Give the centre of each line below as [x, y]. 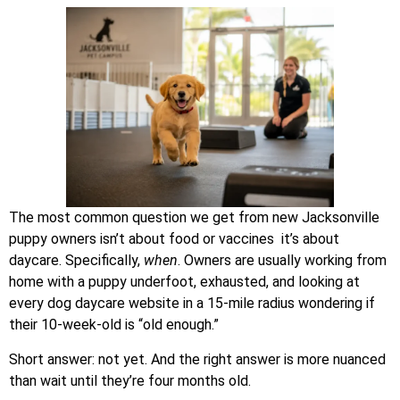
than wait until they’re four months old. [130, 380]
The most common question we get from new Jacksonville [194, 218]
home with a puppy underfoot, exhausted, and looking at [184, 282]
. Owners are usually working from [282, 261]
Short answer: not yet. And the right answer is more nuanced [197, 359]
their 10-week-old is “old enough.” [114, 325]
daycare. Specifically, [76, 261]
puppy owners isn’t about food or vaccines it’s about [174, 239]
